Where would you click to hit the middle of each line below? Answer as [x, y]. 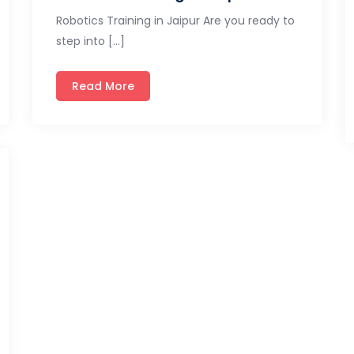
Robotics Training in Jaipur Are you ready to [175, 20]
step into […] [90, 41]
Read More [103, 86]
